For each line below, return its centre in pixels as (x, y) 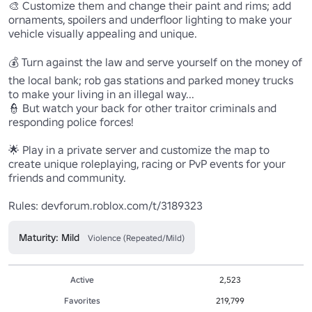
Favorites (82, 300)
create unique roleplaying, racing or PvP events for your (147, 163)
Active (82, 279)
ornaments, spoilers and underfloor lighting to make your (150, 19)
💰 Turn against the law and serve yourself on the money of (155, 62)
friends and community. (67, 177)
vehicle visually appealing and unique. (104, 33)
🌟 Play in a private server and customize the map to (139, 149)
